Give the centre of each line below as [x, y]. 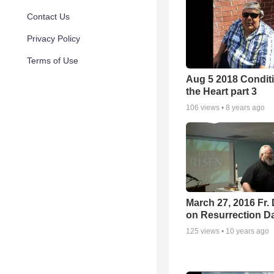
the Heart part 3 [221, 91]
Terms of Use [53, 61]
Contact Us [48, 17]
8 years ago [245, 107]
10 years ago [247, 231]
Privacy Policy [54, 39]
